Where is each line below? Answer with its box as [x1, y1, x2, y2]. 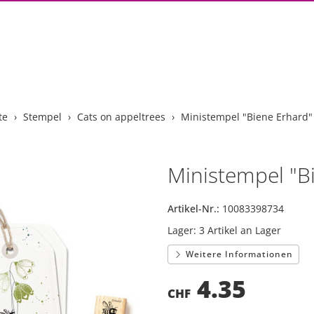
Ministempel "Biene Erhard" [180, 110, 313, 123]
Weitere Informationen [182, 248, 293, 260]
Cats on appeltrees [76, 110, 165, 123]
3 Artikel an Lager [198, 224, 281, 237]
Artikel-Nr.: [167, 202, 219, 215]
